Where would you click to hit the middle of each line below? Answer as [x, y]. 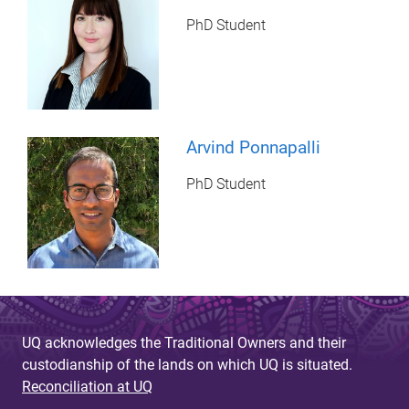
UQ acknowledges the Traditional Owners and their [184, 343]
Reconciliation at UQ [87, 387]
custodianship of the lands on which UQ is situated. [187, 365]
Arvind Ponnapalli [254, 148]
